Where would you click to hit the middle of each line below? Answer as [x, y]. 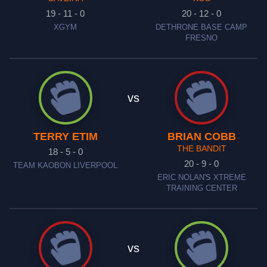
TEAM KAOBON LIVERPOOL [66, 166]
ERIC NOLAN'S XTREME [201, 178]
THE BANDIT [201, 148]
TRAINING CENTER [201, 188]
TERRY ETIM [65, 136]
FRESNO [202, 38]
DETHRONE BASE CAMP [202, 27]
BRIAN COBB [201, 136]
